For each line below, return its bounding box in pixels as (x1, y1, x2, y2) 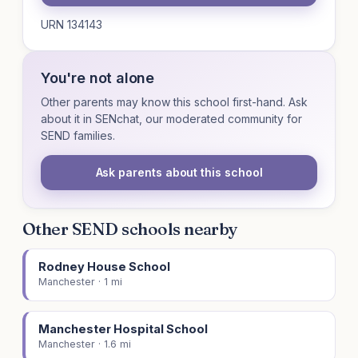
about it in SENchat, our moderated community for (41, 112, 302, 126)
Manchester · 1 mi (38, 276, 122, 288)
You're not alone (41, 70, 155, 87)
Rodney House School (38, 260, 170, 274)
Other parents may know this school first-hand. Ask (41, 95, 308, 109)
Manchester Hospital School (38, 322, 208, 336)
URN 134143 (41, 18, 102, 32)
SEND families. (41, 129, 115, 143)
